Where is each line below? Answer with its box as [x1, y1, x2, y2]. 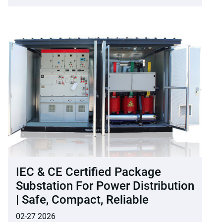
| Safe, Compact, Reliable [16, 192, 149, 207]
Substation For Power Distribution [16, 178, 194, 193]
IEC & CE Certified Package [16, 165, 161, 179]
